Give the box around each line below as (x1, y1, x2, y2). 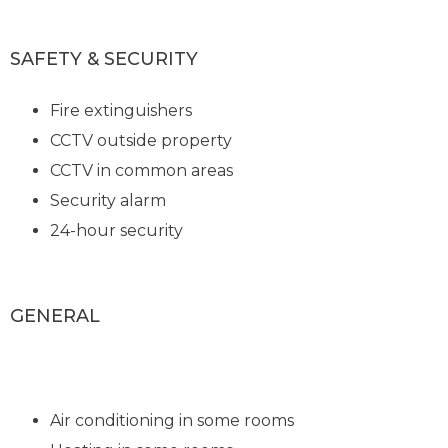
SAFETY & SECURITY (10, 48, 199, 71)
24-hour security (50, 220, 184, 240)
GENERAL (10, 304, 101, 327)
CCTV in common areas (50, 160, 234, 180)
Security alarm (50, 190, 167, 210)
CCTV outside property (50, 130, 233, 150)
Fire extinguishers (50, 100, 193, 120)
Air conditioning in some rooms (50, 410, 299, 430)
